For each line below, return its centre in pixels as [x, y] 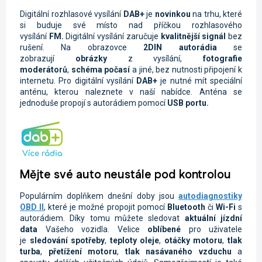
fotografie [223, 58]
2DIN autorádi [178, 47]
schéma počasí [101, 69]
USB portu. [188, 103]
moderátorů [44, 69]
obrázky [91, 58]
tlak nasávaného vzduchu [178, 252]
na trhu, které [216, 14]
